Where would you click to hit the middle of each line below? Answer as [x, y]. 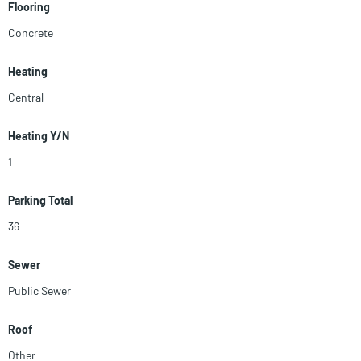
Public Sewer [39, 291]
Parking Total [40, 201]
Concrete [31, 33]
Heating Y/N [39, 136]
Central [26, 98]
